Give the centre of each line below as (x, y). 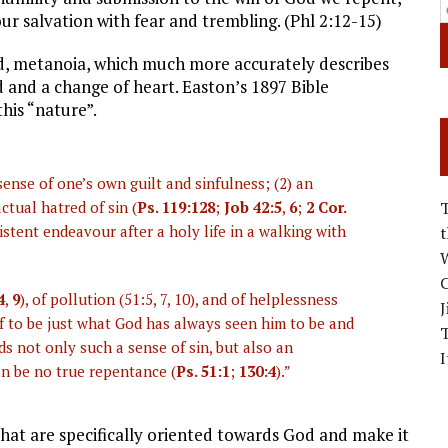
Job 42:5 (253, 207)
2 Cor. (326, 207)
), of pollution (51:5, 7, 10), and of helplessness (179, 299)
